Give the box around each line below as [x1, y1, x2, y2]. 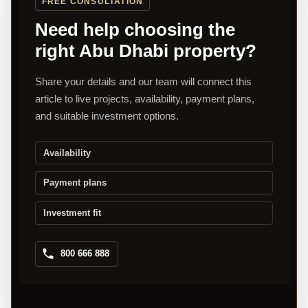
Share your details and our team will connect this [35, 76, 252, 88]
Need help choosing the [35, 19, 235, 41]
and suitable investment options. [35, 110, 179, 122]
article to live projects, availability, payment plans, [35, 93, 254, 105]
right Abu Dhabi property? [35, 41, 256, 62]
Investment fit [43, 208, 101, 219]
